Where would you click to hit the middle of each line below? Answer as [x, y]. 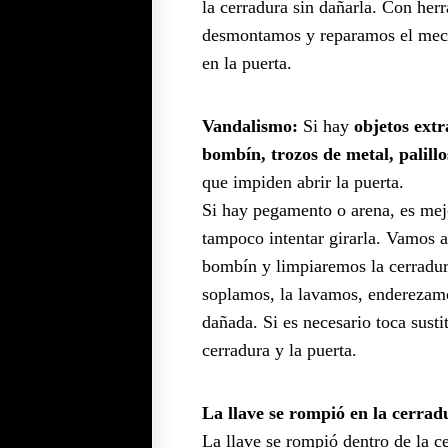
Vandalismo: [250, 125]
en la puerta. [247, 62]
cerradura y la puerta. [279, 349]
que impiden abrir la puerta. [303, 181]
